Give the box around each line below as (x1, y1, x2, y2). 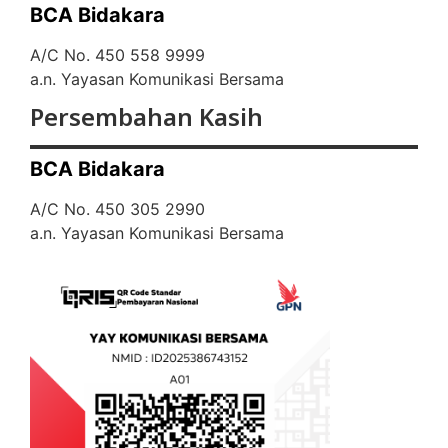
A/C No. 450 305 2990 (30, 198, 205, 219)
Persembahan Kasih (30, 99, 263, 133)
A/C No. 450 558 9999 (30, 44, 205, 65)
